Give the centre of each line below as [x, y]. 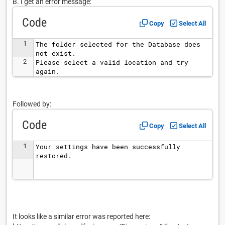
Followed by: [32, 104]
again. [48, 71]
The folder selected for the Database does [120, 44]
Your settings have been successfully [110, 147]
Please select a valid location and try [114, 62]
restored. [54, 156]
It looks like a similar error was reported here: [81, 216]
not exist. [56, 53]
